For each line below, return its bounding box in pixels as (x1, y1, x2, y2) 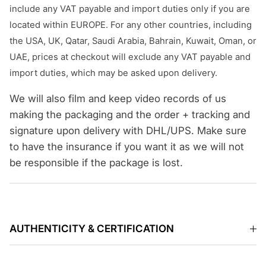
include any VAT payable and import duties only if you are (9, 4, 250, 15)
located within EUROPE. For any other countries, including (9, 20, 252, 31)
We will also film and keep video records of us (9, 93, 226, 105)
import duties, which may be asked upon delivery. (9, 68, 217, 79)
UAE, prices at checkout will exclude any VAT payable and (9, 52, 251, 63)
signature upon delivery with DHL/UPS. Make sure (9, 125, 246, 137)
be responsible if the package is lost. (9, 157, 183, 169)
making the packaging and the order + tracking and (9, 109, 250, 121)
